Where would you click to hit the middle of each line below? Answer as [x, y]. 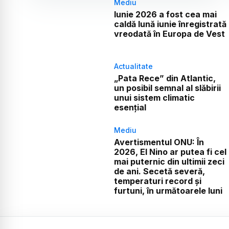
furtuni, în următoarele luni [168, 191]
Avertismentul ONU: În [159, 142]
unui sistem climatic [154, 98]
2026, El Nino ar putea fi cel [170, 152]
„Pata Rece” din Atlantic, [165, 78]
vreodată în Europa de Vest [169, 34]
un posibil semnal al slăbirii [167, 88]
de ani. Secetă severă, [159, 171]
